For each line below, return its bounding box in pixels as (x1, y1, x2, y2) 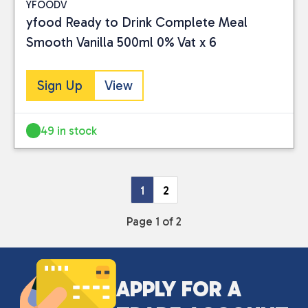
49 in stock (41, 123, 98, 137)
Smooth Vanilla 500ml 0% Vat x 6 (26, 34, 217, 51)
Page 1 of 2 (126, 214, 181, 228)
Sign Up (37, 77, 82, 93)
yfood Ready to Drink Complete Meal (26, 14, 247, 31)
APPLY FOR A (115, 276, 241, 302)
